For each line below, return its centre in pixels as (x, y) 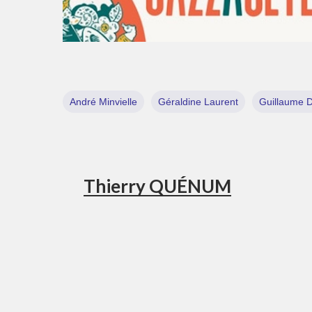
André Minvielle (103, 102)
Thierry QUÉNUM (157, 186)
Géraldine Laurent (198, 102)
